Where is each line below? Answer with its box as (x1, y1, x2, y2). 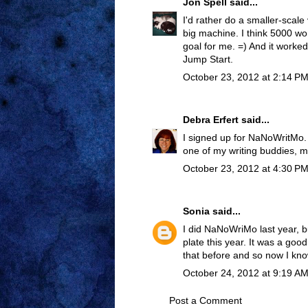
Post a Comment (169, 295, 242, 307)
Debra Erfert (183, 114, 239, 126)
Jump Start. (183, 54, 233, 65)
